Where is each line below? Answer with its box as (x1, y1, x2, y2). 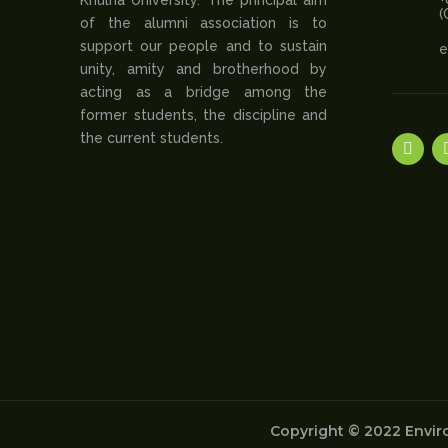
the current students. (80, 129, 223, 146)
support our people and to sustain (80, 37, 328, 54)
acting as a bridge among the (80, 83, 328, 100)
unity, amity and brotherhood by (80, 60, 328, 77)
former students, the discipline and (80, 106, 328, 123)
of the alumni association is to (80, 14, 328, 31)
